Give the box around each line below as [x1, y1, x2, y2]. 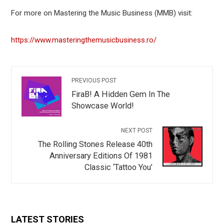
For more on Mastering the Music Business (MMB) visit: [11, 8, 193, 18]
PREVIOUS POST [71, 77, 117, 84]
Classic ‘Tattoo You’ [84, 162, 152, 172]
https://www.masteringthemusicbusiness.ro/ [11, 35, 157, 45]
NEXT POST [120, 127, 152, 134]
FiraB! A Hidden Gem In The [71, 89, 170, 99]
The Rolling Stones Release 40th [37, 139, 152, 149]
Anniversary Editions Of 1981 [49, 151, 152, 161]
